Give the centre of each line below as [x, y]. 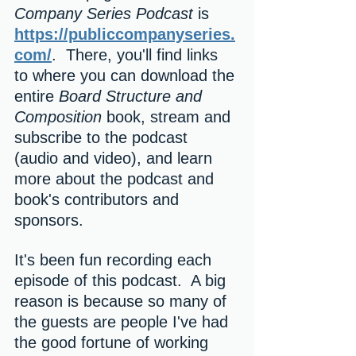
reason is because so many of [123, 301]
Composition [58, 117]
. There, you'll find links [137, 55]
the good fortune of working [114, 342]
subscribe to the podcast [103, 137]
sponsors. [54, 220]
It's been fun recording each [115, 260]
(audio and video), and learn [116, 158]
